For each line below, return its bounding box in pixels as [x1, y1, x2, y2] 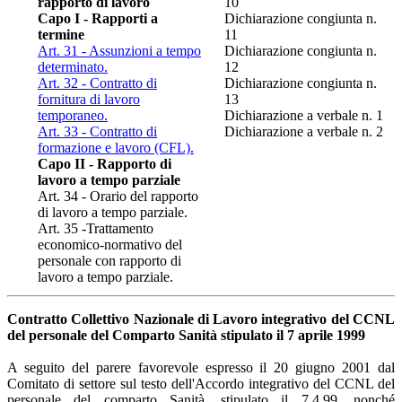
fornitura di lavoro [38, 91, 140, 107]
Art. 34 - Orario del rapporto [38, 188, 198, 204]
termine [38, 26, 84, 42]
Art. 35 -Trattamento [38, 220, 153, 236]
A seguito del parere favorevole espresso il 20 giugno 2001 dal [7, 359, 395, 375]
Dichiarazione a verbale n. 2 [224, 123, 383, 139]
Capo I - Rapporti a [38, 10, 158, 26]
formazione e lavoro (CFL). [38, 139, 194, 155]
